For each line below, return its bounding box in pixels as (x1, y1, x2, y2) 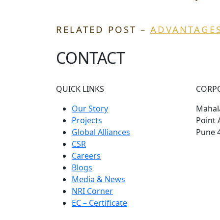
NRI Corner (72, 185, 113, 196)
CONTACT (56, 47, 125, 68)
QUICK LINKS (56, 83, 104, 94)
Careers (72, 150, 101, 161)
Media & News (72, 173, 125, 185)
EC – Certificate (72, 197, 127, 208)
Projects (72, 114, 102, 126)
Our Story (72, 103, 108, 114)
